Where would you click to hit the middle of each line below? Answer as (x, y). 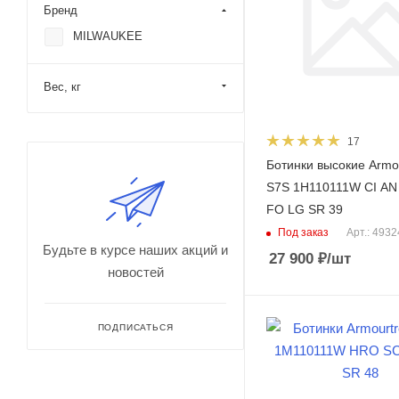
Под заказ (303, 232)
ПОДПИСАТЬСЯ (135, 327)
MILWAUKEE (108, 36)
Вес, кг (62, 87)
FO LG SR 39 (305, 210)
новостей (135, 272)
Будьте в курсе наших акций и (135, 250)
